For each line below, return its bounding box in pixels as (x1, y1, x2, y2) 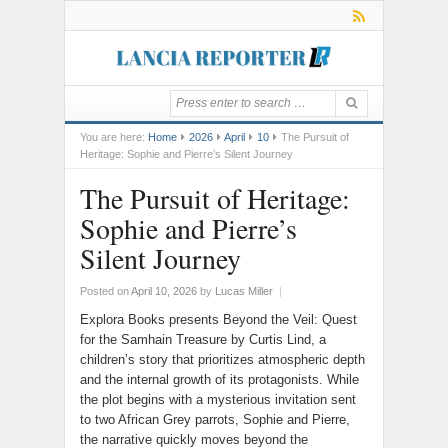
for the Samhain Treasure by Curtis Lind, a (80, 332, 326, 347)
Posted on (80, 285, 131, 297)
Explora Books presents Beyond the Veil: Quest (80, 312, 357, 327)
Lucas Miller (215, 285, 273, 297)
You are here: (80, 131, 145, 143)
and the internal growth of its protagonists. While (80, 372, 359, 387)
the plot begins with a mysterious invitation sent (80, 392, 356, 407)
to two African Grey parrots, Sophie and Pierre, (80, 412, 350, 427)
